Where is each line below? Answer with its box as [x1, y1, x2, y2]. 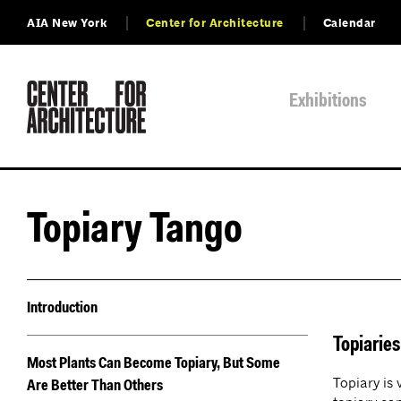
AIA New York [27, 15, 107, 31]
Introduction [27, 301, 98, 316]
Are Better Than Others [27, 379, 163, 394]
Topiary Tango [27, 210, 243, 252]
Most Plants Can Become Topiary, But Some [27, 356, 280, 371]
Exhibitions [288, 92, 367, 111]
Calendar [322, 15, 376, 31]
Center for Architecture [146, 15, 284, 31]
